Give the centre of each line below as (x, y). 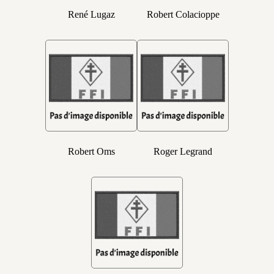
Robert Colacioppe (183, 14)
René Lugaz (91, 14)
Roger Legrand (183, 151)
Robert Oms (91, 151)
